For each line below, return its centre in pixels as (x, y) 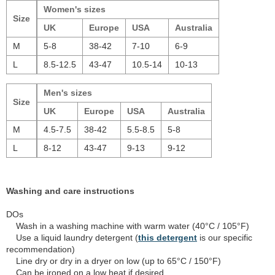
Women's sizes (75, 9)
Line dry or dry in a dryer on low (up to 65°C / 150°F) (114, 261)
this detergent (168, 238)
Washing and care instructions (70, 191)
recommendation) (41, 249)
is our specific (225, 238)
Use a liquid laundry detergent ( (72, 238)
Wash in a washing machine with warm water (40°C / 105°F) (128, 226)
